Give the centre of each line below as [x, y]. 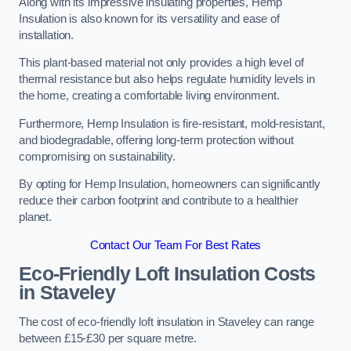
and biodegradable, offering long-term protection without [156, 140]
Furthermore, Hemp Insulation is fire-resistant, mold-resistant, [172, 123]
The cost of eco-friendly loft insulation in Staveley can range [166, 322]
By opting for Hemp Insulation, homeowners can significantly [170, 185]
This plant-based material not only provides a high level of [161, 63]
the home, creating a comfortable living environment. [149, 96]
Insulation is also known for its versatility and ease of [149, 18]
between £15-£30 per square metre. [108, 338]
